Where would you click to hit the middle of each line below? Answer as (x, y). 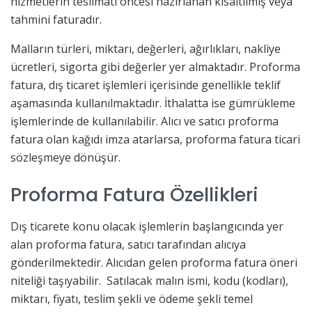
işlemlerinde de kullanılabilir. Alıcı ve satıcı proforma (145, 122)
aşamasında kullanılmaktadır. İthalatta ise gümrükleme (153, 103)
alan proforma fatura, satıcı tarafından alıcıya (128, 244)
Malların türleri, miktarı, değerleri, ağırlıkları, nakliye (146, 49)
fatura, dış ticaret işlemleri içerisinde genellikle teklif (146, 85)
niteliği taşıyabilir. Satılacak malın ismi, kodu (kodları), (149, 280)
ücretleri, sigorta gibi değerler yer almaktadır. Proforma (155, 67)
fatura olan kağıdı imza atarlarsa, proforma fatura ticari (155, 140)
